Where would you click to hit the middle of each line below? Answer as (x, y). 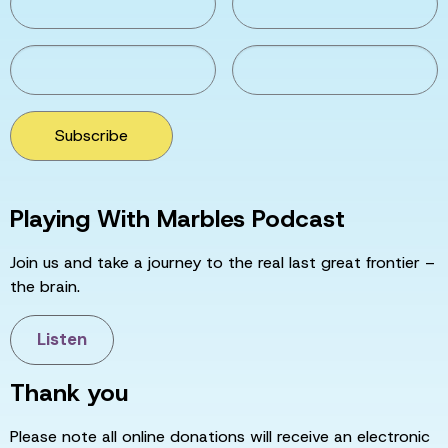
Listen (62, 339)
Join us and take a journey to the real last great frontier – (222, 262)
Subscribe (91, 135)
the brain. (45, 286)
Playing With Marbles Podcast (177, 218)
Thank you (69, 392)
